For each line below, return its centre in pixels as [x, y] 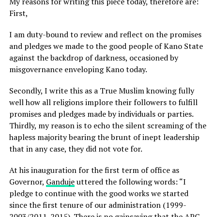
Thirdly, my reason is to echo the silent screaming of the [108, 125]
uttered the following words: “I [130, 182]
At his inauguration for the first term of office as [94, 170]
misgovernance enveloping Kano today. [78, 69]
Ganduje [60, 182]
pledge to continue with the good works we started [99, 193]
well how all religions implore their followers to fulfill [103, 102]
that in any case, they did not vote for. [76, 149]
